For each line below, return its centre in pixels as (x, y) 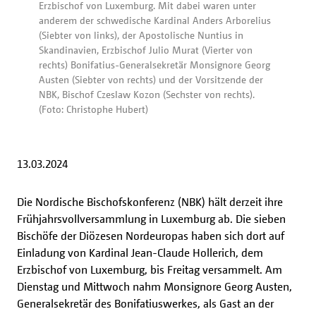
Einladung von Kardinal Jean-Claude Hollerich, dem (140, 253)
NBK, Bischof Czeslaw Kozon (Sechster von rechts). (147, 95)
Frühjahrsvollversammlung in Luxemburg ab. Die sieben (151, 219)
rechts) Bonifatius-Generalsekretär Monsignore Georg (154, 65)
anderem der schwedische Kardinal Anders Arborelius (155, 20)
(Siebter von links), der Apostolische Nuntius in (141, 35)
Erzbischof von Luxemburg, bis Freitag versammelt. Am (150, 270)
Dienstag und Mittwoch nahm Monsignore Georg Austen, (154, 287)
